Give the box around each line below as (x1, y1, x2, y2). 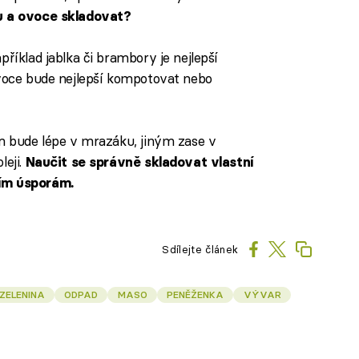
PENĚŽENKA (167, 288, 224, 301)
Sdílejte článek (162, 242, 239, 256)
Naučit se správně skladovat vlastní (25, 154, 253, 171)
